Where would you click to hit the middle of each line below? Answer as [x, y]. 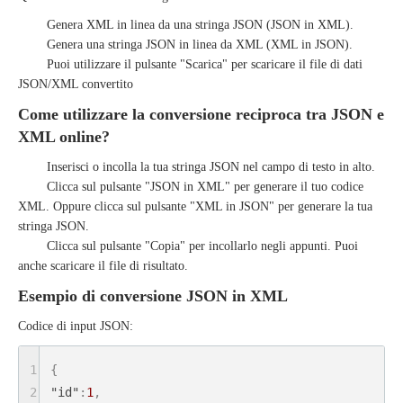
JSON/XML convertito [76, 84]
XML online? [64, 137]
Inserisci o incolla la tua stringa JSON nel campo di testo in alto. [211, 167]
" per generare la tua [321, 206]
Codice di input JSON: [76, 326]
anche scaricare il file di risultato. [103, 266]
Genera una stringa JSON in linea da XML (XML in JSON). [200, 45]
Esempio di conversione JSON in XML [153, 296]
